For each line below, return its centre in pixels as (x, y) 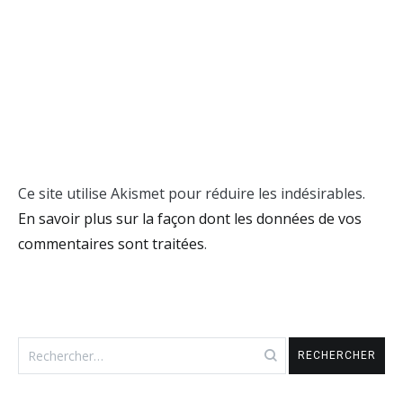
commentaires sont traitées (111, 243)
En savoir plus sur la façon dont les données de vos (190, 218)
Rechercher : (58, 346)
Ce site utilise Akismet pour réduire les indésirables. (192, 193)
